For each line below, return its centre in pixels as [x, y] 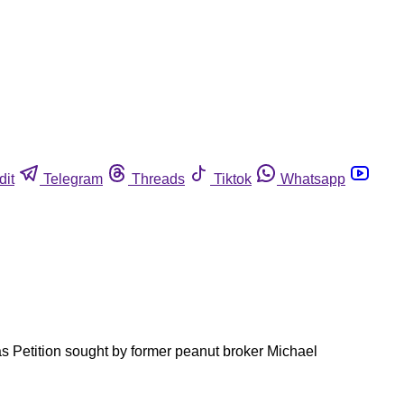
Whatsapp [313, 179]
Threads [158, 179]
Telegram [73, 179]
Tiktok [233, 179]
